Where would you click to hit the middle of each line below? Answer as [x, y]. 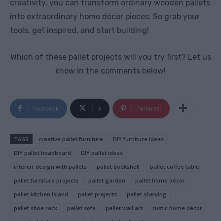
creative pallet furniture [71, 139]
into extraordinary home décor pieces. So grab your [105, 16]
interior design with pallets [50, 166]
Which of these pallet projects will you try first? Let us [110, 57]
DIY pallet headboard [42, 152]
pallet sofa [81, 208]
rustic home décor [177, 208]
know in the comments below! [110, 71]
